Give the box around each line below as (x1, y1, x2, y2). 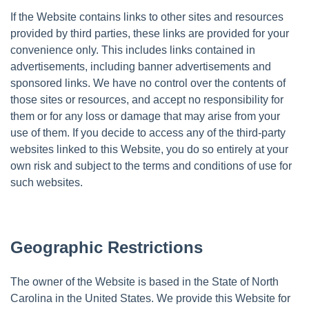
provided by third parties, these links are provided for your (10, 27, 289, 39)
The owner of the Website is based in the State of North (10, 275, 279, 288)
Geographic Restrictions (10, 237, 203, 257)
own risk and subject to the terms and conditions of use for (10, 159, 292, 172)
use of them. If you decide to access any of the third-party (10, 126, 286, 139)
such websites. (10, 176, 83, 188)
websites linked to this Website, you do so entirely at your (10, 143, 288, 155)
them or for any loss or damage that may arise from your (10, 110, 280, 122)
